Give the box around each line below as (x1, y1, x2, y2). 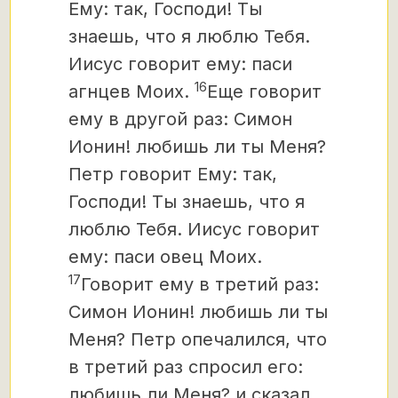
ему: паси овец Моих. (68, 246, 262, 267)
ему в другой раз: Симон (68, 108, 292, 130)
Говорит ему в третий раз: (81, 274, 319, 295)
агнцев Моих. (68, 81, 189, 102)
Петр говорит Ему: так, (68, 163, 277, 185)
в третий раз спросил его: (68, 356, 303, 378)
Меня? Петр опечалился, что (68, 329, 327, 350)
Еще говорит (207, 81, 322, 102)
